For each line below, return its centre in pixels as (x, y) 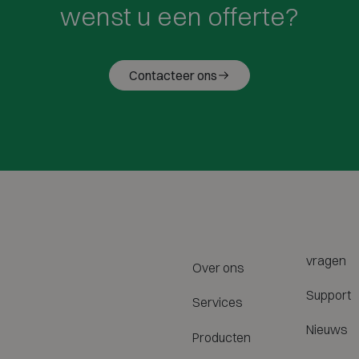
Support (329, 295)
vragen (326, 260)
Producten (222, 337)
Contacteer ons (173, 75)
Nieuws (327, 330)
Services (218, 303)
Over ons (218, 268)
